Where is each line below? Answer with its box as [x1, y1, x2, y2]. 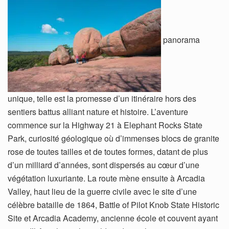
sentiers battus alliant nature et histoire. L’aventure [8, 105, 188, 118]
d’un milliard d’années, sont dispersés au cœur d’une [8, 158, 199, 171]
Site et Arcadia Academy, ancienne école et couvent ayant [8, 212, 218, 224]
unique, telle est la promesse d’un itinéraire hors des [8, 92, 196, 104]
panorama [163, 33, 200, 45]
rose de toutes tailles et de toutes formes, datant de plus [8, 145, 208, 157]
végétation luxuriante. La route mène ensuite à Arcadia [8, 172, 205, 184]
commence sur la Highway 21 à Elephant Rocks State [8, 119, 202, 131]
